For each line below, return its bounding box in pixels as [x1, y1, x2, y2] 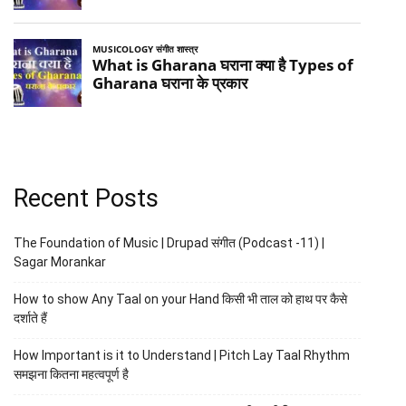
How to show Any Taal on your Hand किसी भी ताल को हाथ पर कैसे [14, 291, 348, 306]
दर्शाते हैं [14, 310, 48, 325]
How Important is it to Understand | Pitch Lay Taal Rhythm [14, 347, 351, 362]
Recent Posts [14, 183, 159, 213]
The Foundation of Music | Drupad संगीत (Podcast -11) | [14, 235, 325, 250]
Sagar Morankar [14, 254, 107, 269]
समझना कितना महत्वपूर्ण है [14, 366, 130, 382]
